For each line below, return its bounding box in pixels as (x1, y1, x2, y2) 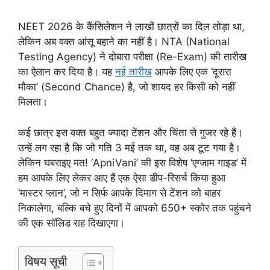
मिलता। (18, 96, 48, 108)
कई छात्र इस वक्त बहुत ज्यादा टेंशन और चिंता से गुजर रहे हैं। (18, 126, 243, 139)
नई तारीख (115, 66, 152, 78)
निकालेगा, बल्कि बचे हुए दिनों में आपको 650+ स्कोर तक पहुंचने (18, 201, 251, 214)
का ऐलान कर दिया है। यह (18, 66, 115, 78)
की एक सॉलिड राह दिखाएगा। (18, 216, 125, 229)
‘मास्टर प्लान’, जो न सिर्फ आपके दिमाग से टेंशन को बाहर (18, 186, 221, 199)
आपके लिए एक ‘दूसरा (152, 66, 231, 78)
